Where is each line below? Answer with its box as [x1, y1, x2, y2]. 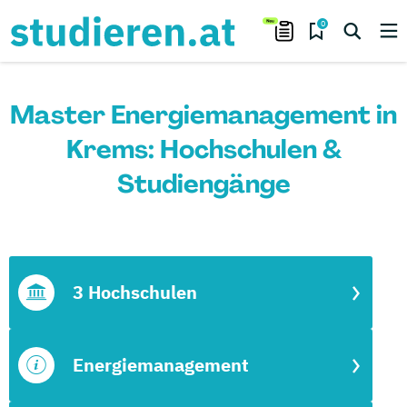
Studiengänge [116, 167, 291, 201]
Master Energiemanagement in [10, 98, 397, 132]
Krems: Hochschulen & [65, 133, 342, 166]
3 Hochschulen [73, 280, 197, 304]
